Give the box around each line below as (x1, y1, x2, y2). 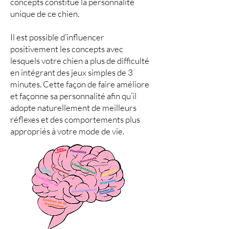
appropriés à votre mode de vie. (10, 126, 124, 136)
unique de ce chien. (10, 8, 79, 19)
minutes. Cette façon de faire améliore (10, 79, 149, 89)
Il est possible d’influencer (10, 32, 104, 42)
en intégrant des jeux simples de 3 (10, 67, 133, 78)
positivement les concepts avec (10, 43, 123, 54)
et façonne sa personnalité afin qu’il (10, 90, 136, 101)
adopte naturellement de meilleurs (10, 102, 136, 113)
